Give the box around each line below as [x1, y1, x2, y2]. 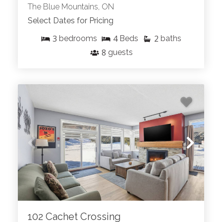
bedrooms [59, 34, 97, 44]
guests [108, 48, 133, 57]
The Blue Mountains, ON [28, 2, 114, 12]
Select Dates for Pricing [28, 16, 113, 26]
